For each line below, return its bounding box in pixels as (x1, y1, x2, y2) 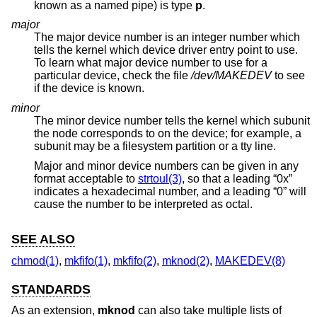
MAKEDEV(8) (215, 254, 285, 267)
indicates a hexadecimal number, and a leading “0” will (34, 185, 306, 197)
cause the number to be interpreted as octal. (34, 197, 253, 210)
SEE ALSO (11, 232, 75, 247)
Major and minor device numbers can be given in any (34, 159, 299, 172)
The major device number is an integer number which (34, 31, 300, 44)
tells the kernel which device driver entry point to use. (34, 44, 142, 57)
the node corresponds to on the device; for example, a (34, 127, 81, 139)
